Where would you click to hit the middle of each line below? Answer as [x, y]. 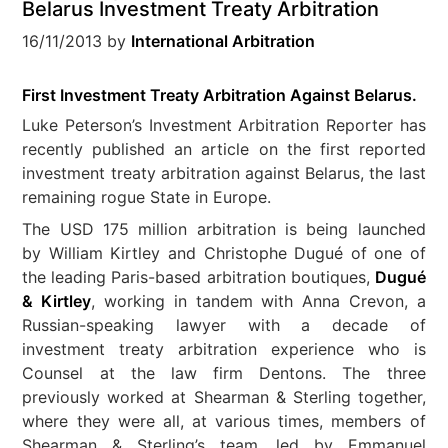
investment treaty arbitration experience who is [224, 349]
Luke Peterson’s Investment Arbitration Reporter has [224, 125]
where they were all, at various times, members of [224, 421]
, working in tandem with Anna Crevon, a [258, 301]
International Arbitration [223, 41]
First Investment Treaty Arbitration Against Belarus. [220, 95]
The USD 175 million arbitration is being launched [224, 229]
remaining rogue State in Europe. [147, 197]
